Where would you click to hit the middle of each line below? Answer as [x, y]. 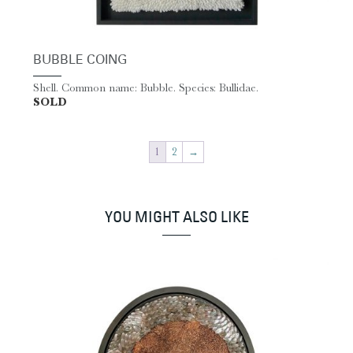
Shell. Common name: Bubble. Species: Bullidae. [146, 87]
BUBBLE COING [80, 61]
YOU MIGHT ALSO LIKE [176, 218]
